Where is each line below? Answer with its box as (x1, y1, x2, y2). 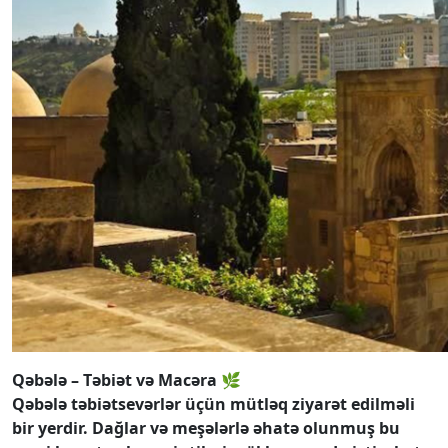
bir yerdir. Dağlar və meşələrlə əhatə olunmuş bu (12, 417, 400, 439)
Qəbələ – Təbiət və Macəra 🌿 (12, 369, 241, 391)
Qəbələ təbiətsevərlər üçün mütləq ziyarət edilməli (12, 393, 415, 415)
